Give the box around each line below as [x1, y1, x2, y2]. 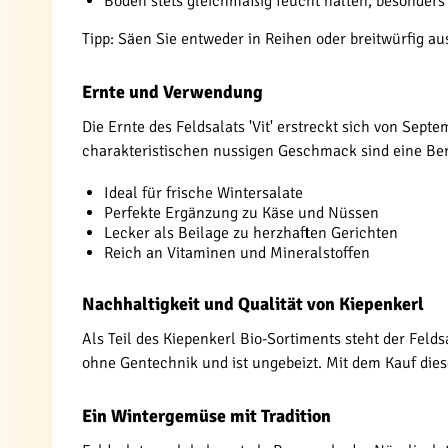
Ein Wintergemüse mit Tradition [82, 405, 331, 427]
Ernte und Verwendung [82, 81, 263, 103]
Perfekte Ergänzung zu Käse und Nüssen [104, 203, 379, 223]
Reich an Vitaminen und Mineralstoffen [104, 243, 370, 263]
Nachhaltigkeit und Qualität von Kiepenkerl [82, 293, 424, 315]
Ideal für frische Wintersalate [104, 183, 303, 203]
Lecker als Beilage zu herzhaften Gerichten [104, 223, 398, 243]
